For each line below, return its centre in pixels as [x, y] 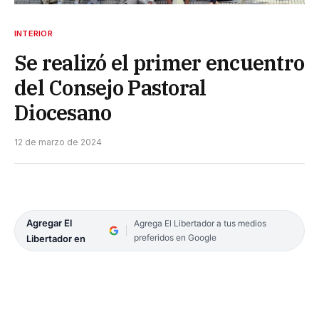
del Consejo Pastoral [110, 87]
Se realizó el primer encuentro [159, 62]
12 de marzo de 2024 [58, 142]
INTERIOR [33, 33]
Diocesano [63, 112]
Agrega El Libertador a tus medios [200, 223]
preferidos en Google [175, 237]
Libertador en [56, 238]
